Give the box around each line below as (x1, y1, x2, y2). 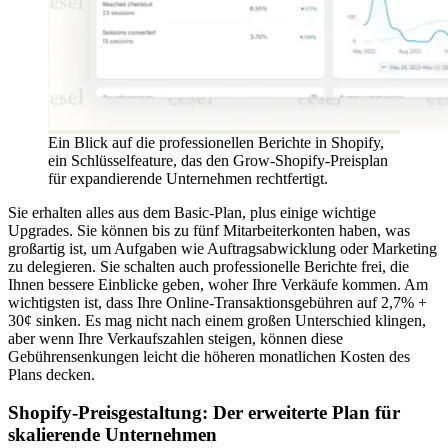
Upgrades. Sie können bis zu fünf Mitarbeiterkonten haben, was (8, 221, 410, 239)
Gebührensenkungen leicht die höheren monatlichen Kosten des (8, 347, 410, 365)
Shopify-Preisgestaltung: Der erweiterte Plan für (8, 402, 400, 424)
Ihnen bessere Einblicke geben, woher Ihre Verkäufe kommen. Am (8, 275, 428, 293)
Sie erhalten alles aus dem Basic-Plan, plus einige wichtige (8, 203, 376, 221)
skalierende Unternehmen (8, 424, 217, 446)
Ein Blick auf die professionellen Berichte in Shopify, (48, 133, 384, 151)
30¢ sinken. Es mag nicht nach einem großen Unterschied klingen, (8, 311, 426, 329)
